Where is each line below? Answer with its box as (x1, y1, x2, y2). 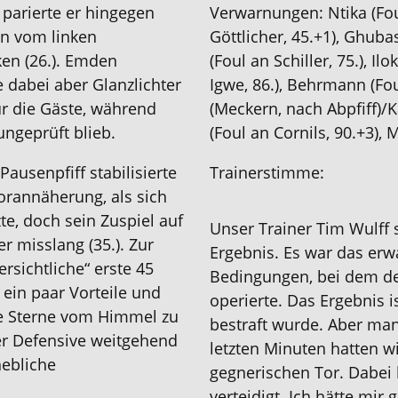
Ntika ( (328, 2, 376, 23)
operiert (210, 290, 269, 311)
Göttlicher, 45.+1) (210, 26, 336, 47)
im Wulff (325, 218, 389, 239)
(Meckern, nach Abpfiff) (210, 98, 381, 119)
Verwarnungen (210, 2, 319, 23)
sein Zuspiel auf (60, 210, 184, 231)
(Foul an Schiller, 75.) (210, 50, 363, 71)
